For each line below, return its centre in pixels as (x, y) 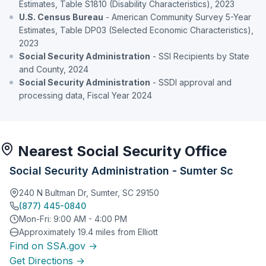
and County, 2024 (54, 69)
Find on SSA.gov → (53, 246)
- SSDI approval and (191, 82)
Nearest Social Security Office (121, 151)
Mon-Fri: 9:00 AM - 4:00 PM (73, 218)
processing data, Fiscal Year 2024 (85, 95)
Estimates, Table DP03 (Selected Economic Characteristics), (136, 30)
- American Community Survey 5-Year (177, 17)
